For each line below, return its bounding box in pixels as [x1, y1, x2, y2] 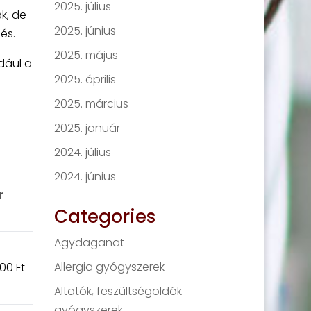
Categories [54, 204, 156, 229]
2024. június [54, 169, 117, 185]
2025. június [54, 23, 117, 39]
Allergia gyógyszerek [54, 259, 165, 275]
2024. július [54, 144, 112, 160]
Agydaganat [54, 235, 125, 251]
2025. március [54, 96, 129, 112]
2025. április [54, 72, 117, 87]
